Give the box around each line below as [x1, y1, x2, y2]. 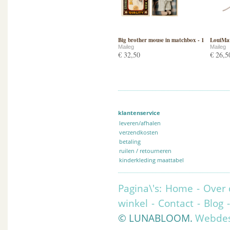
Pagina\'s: [118, 181, 164, 195]
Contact [158, 196, 194, 210]
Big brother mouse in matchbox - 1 [118, 36, 204, 44]
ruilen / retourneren [119, 147, 171, 155]
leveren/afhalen [119, 119, 161, 127]
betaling [119, 138, 141, 145]
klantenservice [118, 109, 160, 117]
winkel [118, 196, 148, 210]
